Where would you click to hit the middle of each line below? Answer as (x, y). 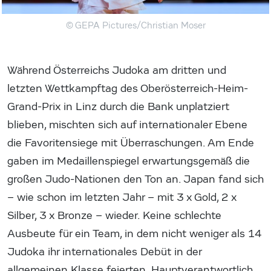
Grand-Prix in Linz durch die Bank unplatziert (118, 106)
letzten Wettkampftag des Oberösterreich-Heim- (128, 88)
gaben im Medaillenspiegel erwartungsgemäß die (129, 161)
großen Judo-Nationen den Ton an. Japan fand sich (135, 179)
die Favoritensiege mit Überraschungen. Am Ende (131, 143)
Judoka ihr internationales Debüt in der (104, 252)
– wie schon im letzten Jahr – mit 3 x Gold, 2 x (122, 197)
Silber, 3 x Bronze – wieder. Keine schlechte (114, 215)
